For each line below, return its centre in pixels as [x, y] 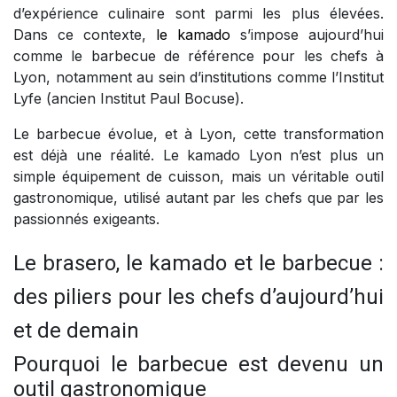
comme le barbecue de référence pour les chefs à [198, 56]
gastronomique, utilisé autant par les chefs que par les [198, 198]
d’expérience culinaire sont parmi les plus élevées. [198, 14]
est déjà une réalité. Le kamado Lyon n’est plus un [198, 156]
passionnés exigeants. [86, 219]
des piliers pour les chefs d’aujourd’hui [198, 297]
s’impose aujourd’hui [312, 35]
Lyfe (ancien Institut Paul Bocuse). [128, 99]
